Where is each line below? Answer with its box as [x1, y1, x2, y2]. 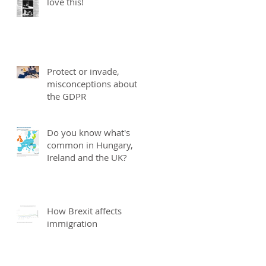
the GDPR [47, 90, 86, 103]
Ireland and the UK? [47, 151, 126, 164]
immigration [47, 217, 97, 230]
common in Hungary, [47, 139, 133, 151]
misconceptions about [47, 78, 137, 90]
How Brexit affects [47, 205, 122, 217]
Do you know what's [47, 126, 130, 139]
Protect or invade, [47, 65, 119, 78]
